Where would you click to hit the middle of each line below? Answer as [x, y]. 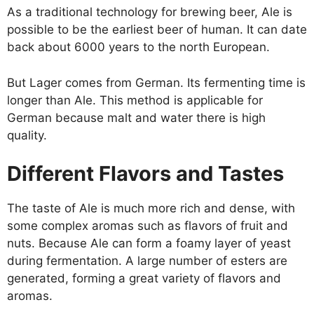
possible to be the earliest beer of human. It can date [157, 29]
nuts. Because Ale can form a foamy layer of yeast [149, 243]
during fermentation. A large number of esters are [147, 261]
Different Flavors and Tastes [145, 173]
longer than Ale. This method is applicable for [135, 100]
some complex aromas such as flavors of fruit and [148, 226]
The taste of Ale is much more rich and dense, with [151, 208]
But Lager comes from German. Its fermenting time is [156, 82]
